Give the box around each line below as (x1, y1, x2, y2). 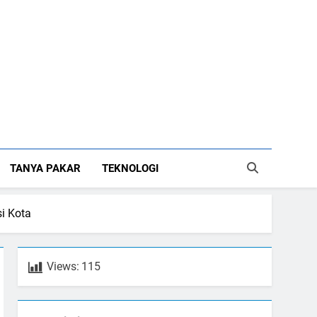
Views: (47, 260, 80, 274)
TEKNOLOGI (102, 162, 159, 175)
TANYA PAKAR (10, 162, 81, 175)
